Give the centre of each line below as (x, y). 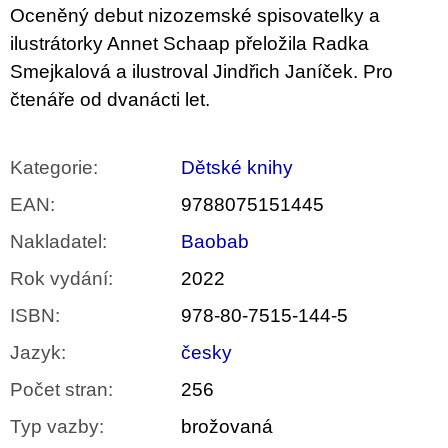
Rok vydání (59, 279)
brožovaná (227, 427)
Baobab (215, 242)
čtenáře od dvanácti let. (110, 100)
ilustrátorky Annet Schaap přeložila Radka (189, 44)
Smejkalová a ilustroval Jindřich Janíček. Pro (201, 72)
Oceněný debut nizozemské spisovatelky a (195, 16)
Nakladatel (56, 242)
